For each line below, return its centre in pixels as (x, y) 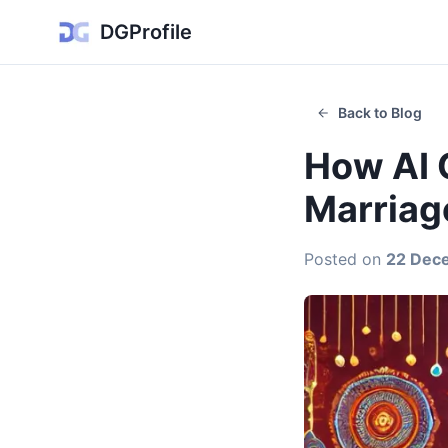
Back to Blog (380, 112)
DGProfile (146, 32)
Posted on (345, 259)
